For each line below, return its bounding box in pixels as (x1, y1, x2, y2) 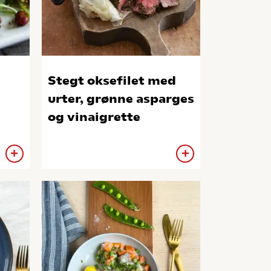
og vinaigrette (47, 109, 140, 124)
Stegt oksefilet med (47, 73, 176, 88)
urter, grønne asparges (47, 91, 194, 106)
